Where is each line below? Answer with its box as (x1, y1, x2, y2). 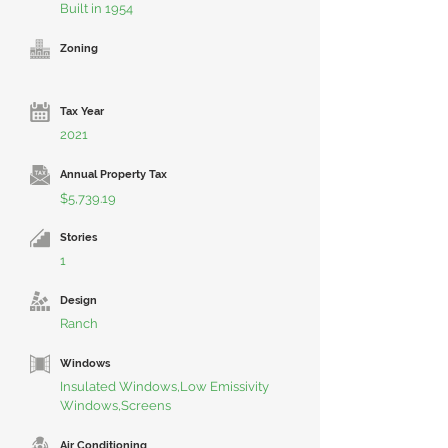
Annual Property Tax (60, 168, 167, 181)
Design (60, 294, 97, 307)
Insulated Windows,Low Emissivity (60, 379, 269, 394)
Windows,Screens (60, 398, 171, 413)
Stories (60, 231, 97, 244)
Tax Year (60, 105, 104, 118)
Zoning (60, 42, 98, 55)
